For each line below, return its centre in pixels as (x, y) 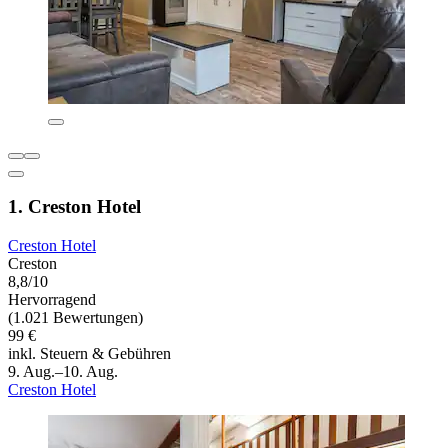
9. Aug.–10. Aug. (63, 372)
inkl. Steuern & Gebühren (89, 354)
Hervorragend (52, 300)
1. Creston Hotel (74, 207)
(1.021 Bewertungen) (75, 318)
